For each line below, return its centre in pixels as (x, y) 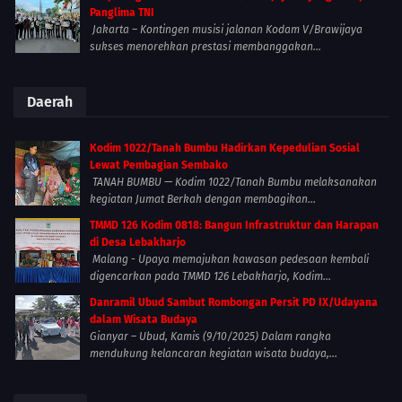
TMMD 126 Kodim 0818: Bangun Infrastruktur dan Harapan (234, 226)
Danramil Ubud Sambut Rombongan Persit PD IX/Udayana (234, 303)
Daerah (50, 102)
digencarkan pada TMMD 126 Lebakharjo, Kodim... (210, 277)
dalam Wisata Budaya (144, 320)
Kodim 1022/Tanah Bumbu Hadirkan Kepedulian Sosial (225, 149)
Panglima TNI (122, 13)
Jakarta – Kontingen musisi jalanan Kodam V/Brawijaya (226, 30)
